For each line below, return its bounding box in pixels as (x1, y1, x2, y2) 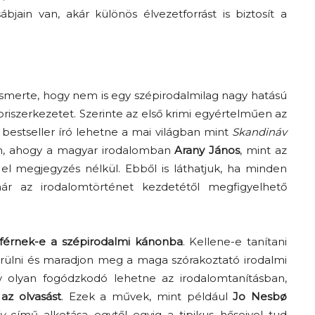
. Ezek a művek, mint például (61, 290, 233, 304)
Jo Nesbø (233, 290, 288, 304)
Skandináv (232, 125, 288, 139)
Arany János (174, 143, 240, 157)
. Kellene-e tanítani (182, 235, 287, 249)
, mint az (240, 143, 288, 157)
